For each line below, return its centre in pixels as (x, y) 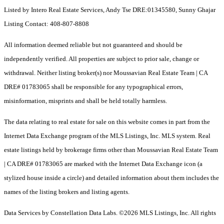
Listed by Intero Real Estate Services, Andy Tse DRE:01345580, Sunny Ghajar (110, 10)
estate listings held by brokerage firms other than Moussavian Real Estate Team (111, 150)
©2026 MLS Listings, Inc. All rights (167, 213)
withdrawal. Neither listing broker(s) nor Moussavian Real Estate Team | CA (106, 73)
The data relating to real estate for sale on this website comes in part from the (107, 122)
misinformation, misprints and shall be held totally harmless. (85, 101)
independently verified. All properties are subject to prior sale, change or (101, 59)
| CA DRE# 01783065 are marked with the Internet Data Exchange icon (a (103, 164)
